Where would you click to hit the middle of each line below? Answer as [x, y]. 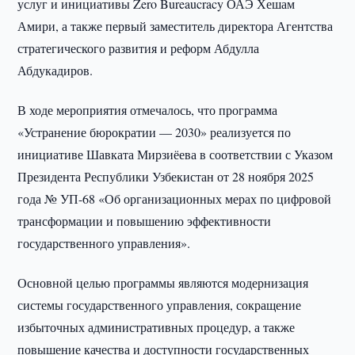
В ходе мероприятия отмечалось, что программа [148, 110]
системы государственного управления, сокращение [160, 305]
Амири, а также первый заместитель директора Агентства [176, 26]
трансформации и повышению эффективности [145, 221]
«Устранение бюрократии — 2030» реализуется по [155, 132]
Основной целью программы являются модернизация [163, 282]
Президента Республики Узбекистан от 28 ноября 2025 [166, 176]
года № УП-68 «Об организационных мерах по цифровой [175, 198]
